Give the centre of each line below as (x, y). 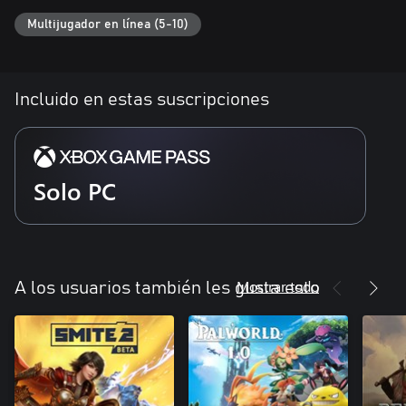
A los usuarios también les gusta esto (167, 288)
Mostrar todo (278, 285)
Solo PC (75, 190)
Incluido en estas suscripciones (142, 99)
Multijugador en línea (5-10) (108, 24)
